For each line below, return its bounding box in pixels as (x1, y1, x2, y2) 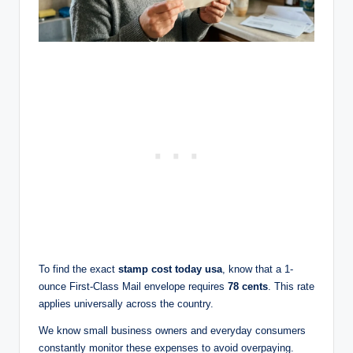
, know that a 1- (222, 262, 293, 275)
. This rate (268, 280, 314, 292)
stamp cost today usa (118, 262, 222, 275)
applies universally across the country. (39, 297, 214, 310)
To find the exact (39, 262, 118, 275)
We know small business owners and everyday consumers (39, 324, 306, 336)
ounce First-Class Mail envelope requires (39, 280, 228, 292)
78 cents (228, 280, 268, 292)
